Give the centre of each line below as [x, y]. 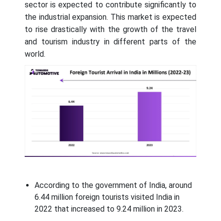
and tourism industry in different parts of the [110, 41]
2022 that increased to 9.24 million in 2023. [109, 209]
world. [35, 54]
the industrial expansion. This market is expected [110, 17]
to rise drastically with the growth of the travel [110, 29]
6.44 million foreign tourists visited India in [107, 197]
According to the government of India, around [113, 185]
